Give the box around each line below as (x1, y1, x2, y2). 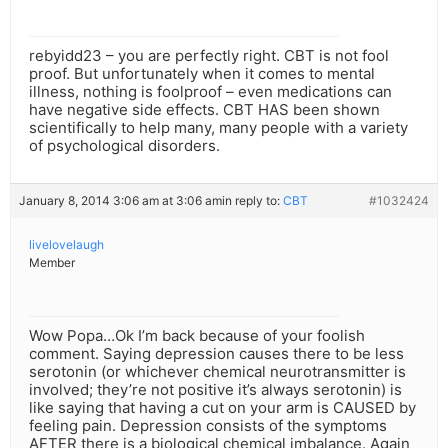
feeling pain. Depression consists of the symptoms (29, 416, 387, 436)
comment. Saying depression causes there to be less (29, 344, 404, 364)
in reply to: (222, 193, 283, 209)
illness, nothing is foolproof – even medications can (29, 82, 392, 102)
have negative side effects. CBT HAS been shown (29, 100, 380, 120)
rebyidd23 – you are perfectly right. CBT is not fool (29, 46, 389, 66)
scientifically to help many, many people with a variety (29, 118, 408, 138)
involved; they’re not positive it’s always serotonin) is (29, 380, 402, 400)
